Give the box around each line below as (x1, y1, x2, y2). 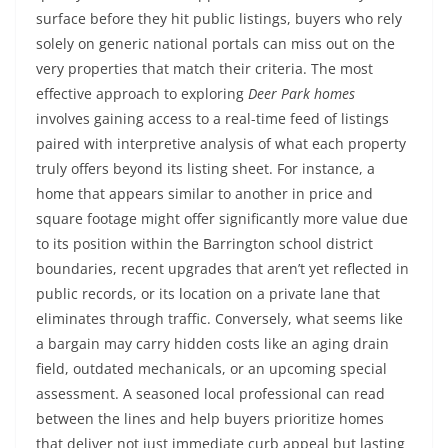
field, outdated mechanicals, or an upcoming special (36, 359, 387, 378)
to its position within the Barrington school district (36, 234, 373, 253)
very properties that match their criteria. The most (36, 59, 373, 78)
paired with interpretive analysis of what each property (36, 134, 406, 153)
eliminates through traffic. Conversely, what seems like (36, 309, 403, 328)
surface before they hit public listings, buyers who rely (36, 9, 402, 28)
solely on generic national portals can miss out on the (36, 34, 395, 53)
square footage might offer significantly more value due (36, 209, 408, 228)
